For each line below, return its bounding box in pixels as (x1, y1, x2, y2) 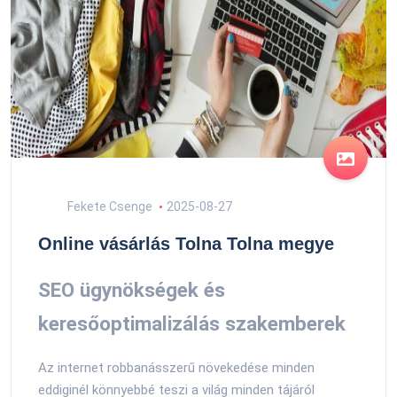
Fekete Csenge (65, 199, 152, 214)
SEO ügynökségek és (38, 278, 225, 302)
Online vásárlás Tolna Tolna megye (38, 234, 334, 254)
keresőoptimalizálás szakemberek (38, 312, 346, 336)
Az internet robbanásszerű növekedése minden (38, 359, 315, 376)
